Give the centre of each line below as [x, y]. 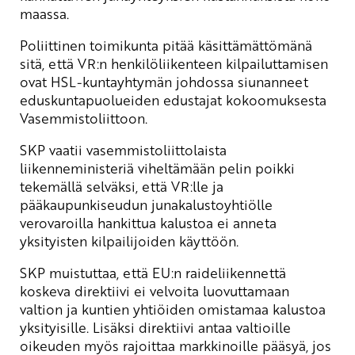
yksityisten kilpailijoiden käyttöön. [129, 240]
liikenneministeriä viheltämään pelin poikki [157, 168]
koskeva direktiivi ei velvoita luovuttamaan [155, 290]
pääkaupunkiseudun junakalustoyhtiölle [146, 204]
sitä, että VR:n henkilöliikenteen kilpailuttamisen [174, 63]
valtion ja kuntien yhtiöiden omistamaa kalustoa [173, 309]
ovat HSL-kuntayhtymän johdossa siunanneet [164, 81]
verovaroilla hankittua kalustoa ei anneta [148, 222]
